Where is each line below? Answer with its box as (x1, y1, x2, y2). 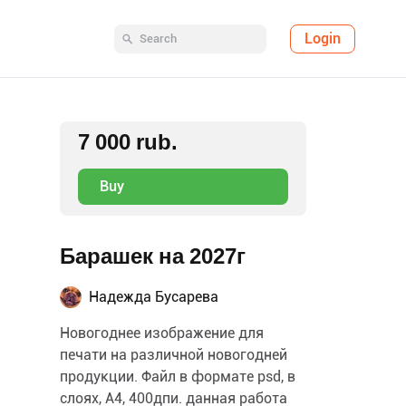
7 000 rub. (78, 130, 178, 155)
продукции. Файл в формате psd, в (60, 368, 295, 385)
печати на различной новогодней (60, 346, 287, 363)
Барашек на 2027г (60, 244, 246, 269)
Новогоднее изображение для (60, 324, 264, 342)
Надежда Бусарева (89, 288, 218, 305)
